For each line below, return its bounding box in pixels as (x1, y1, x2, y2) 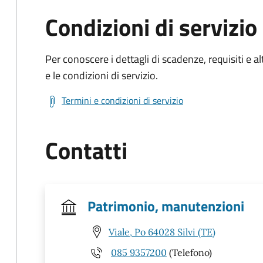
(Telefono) (167, 246, 212, 258)
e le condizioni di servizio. (45, 68, 158, 83)
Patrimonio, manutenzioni (87, 195, 244, 217)
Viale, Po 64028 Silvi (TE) (109, 225, 215, 238)
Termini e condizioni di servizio (62, 93, 183, 107)
